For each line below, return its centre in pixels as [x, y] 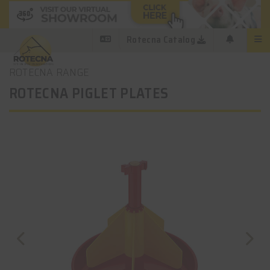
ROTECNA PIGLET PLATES [89, 93]
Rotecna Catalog [161, 40]
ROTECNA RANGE [49, 72]
